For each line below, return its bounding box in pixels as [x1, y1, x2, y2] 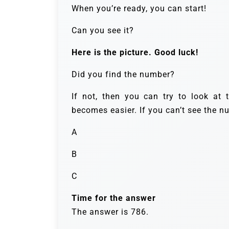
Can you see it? [72, 25, 134, 35]
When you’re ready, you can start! [72, 3, 207, 13]
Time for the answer [72, 193, 156, 203]
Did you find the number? [72, 69, 175, 79]
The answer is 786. [72, 207, 149, 217]
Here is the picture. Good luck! [72, 47, 198, 57]
